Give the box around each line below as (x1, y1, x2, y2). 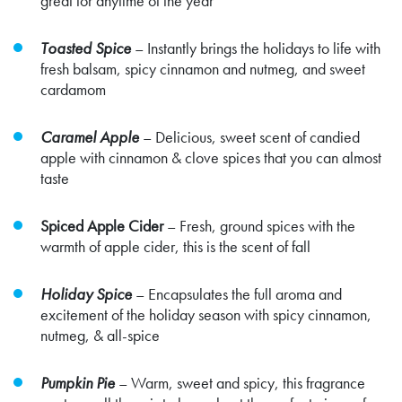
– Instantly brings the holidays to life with (131, 37, 380, 58)
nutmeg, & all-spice (40, 324, 160, 345)
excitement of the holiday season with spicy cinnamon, (40, 303, 371, 325)
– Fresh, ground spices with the (163, 214, 355, 236)
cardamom (40, 78, 106, 100)
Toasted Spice (40, 37, 131, 58)
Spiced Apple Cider (40, 214, 163, 236)
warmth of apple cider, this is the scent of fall (40, 235, 310, 257)
